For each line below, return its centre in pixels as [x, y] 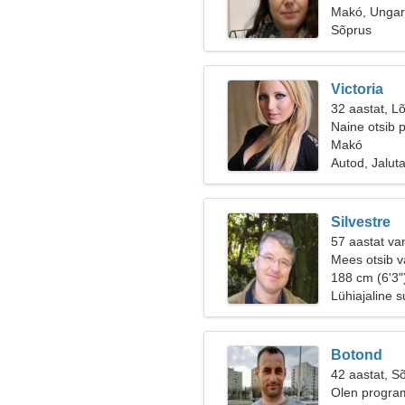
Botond [357, 355]
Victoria [357, 89]
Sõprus [351, 30]
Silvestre [361, 222]
